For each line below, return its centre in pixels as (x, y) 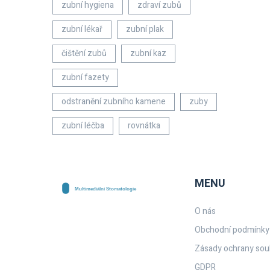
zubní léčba (83, 126)
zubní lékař (82, 29)
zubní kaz (148, 53)
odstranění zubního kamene (114, 102)
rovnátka (144, 126)
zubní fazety (85, 77)
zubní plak (145, 29)
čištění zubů (84, 53)
